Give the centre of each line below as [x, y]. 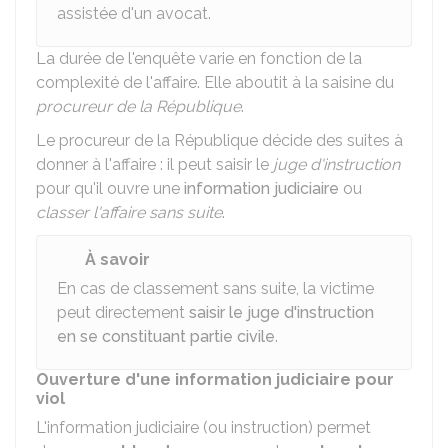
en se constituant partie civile [166, 336]
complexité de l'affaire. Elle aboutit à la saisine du [215, 82]
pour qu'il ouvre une [110, 188]
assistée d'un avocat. [134, 13]
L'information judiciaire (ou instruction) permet [203, 427]
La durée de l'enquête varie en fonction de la [199, 58]
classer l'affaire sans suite [129, 212]
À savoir [117, 259]
